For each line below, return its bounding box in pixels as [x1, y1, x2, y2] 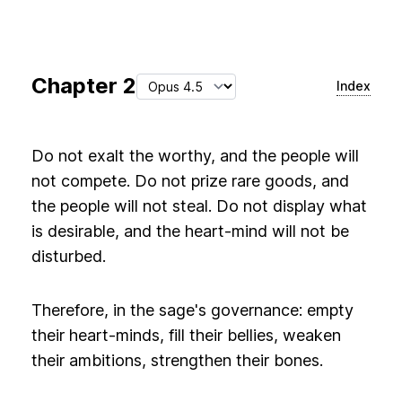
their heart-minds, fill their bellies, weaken [31, 326, 341, 345]
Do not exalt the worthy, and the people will [31, 146, 359, 165]
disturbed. [31, 247, 106, 266]
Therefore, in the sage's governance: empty [31, 301, 354, 319]
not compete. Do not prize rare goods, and [31, 171, 349, 190]
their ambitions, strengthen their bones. [31, 351, 323, 370]
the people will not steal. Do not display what [31, 197, 367, 215]
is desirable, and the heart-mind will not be [31, 222, 349, 240]
